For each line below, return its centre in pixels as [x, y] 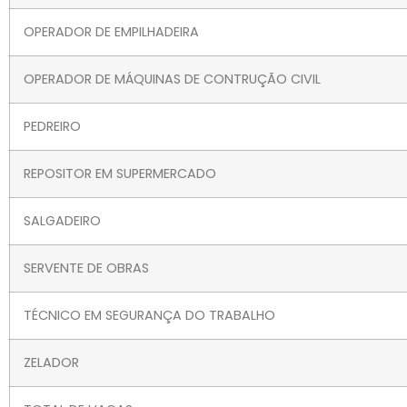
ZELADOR [51, 363]
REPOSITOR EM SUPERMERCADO [120, 174]
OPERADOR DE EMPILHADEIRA [111, 32]
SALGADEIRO [62, 221]
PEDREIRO [52, 127]
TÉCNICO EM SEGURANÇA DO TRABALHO [149, 316]
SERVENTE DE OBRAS [86, 268]
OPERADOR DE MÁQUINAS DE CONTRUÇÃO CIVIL [172, 79]
